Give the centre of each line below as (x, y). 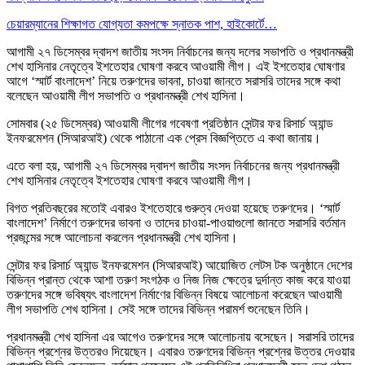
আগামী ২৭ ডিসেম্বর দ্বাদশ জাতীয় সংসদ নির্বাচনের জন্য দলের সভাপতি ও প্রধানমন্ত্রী (180, 51)
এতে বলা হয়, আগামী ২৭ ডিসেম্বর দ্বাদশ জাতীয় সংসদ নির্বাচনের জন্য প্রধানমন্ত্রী (173, 165)
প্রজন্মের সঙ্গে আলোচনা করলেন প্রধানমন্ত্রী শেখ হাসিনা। (122, 237)
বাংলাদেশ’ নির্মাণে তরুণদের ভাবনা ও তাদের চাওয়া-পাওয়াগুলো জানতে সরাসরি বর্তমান (176, 222)
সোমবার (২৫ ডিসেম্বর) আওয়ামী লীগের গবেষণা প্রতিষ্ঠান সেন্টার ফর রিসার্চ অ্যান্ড (170, 123)
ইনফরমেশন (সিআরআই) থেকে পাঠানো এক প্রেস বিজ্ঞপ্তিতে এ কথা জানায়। (164, 138)
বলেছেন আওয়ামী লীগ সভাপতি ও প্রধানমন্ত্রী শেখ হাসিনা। (126, 95)
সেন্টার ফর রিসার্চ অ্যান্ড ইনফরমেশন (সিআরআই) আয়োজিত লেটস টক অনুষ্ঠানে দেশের (179, 265)
